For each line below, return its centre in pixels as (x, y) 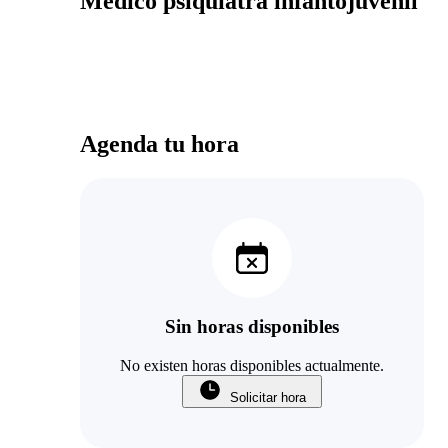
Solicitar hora (268, 398)
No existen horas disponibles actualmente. (252, 366)
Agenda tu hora (159, 143)
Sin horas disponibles (252, 327)
